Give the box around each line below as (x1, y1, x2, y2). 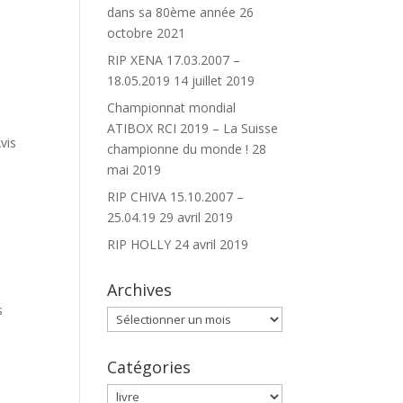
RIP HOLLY (107, 236, 172, 253)
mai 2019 (107, 161, 162, 178)
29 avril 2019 (159, 209, 234, 226)
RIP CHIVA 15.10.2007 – (107, 188, 245, 205)
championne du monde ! (107, 140, 249, 157)
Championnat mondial (107, 99, 237, 116)
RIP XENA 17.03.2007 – (107, 51, 241, 68)
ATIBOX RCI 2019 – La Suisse (107, 120, 279, 137)
